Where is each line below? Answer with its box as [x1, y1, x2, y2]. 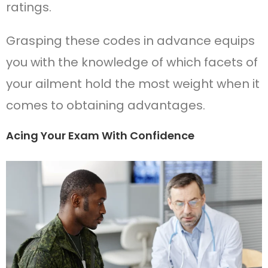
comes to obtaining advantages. [6, 96, 205, 114]
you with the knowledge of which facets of [6, 53, 258, 71]
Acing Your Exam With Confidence [6, 127, 194, 143]
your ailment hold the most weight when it [6, 75, 260, 92]
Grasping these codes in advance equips [6, 32, 255, 49]
